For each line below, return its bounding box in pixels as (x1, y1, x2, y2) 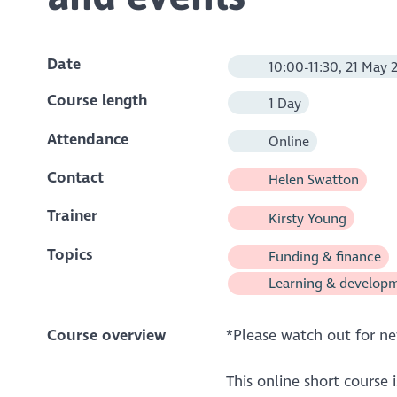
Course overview (46, 325, 166, 345)
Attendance (46, 129, 128, 149)
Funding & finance (264, 248, 381, 266)
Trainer (46, 206, 97, 226)
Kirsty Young (264, 209, 346, 227)
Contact (46, 167, 104, 187)
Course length (46, 91, 147, 111)
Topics (46, 245, 93, 264)
